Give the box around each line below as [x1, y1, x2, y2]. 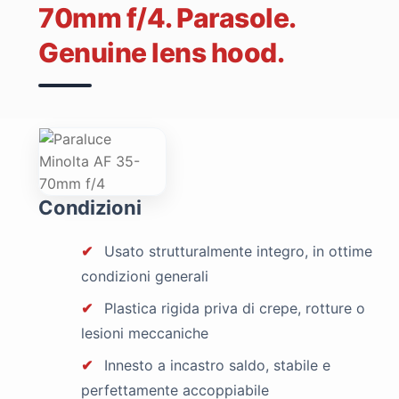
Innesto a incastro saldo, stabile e [100, 356, 331, 375]
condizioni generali [81, 267, 209, 286]
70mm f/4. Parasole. [38, 2, 296, 35]
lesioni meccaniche [81, 324, 209, 343]
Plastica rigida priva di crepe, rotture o [100, 299, 366, 318]
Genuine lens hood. [38, 37, 285, 69]
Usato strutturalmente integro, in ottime [100, 242, 373, 261]
